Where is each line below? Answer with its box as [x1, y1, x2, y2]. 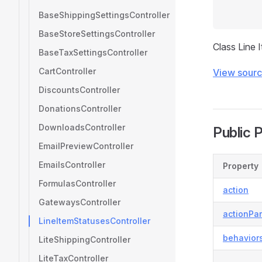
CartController [39, 66, 96, 76]
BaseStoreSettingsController [39, 29, 155, 39]
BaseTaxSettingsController [39, 47, 147, 57]
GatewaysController [39, 197, 120, 207]
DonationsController [39, 104, 121, 113]
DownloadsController [39, 122, 125, 132]
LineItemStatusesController [39, 216, 150, 226]
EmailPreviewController [39, 141, 133, 151]
